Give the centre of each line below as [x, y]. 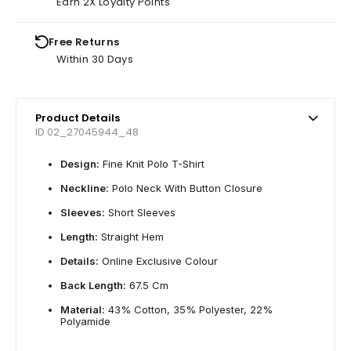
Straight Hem [131, 236]
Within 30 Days [95, 59]
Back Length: [93, 285]
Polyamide [85, 321]
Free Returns [84, 42]
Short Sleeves [140, 212]
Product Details [78, 118]
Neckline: [85, 188]
